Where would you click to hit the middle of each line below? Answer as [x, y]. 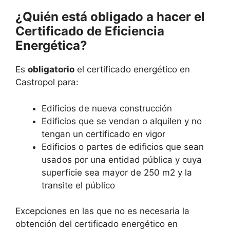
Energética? [51, 46]
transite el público [78, 185]
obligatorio [51, 70]
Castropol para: [47, 82]
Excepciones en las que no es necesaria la [102, 211]
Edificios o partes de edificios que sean [123, 147]
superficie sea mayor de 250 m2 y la [117, 172]
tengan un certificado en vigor [103, 134]
